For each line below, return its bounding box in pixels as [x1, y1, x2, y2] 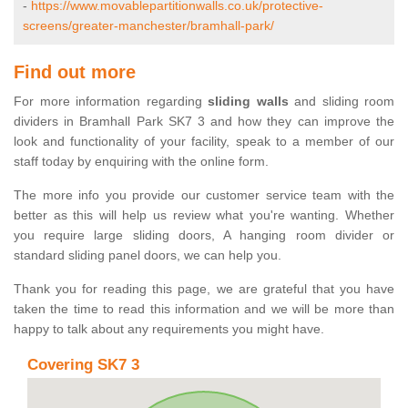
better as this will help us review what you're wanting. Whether [14, 208, 394, 223]
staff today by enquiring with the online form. [14, 154, 269, 169]
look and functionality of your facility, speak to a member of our [14, 134, 394, 149]
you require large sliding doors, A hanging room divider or [14, 228, 394, 243]
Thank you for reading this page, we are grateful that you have [14, 281, 394, 297]
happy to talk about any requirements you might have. [14, 321, 324, 337]
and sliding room [288, 94, 394, 109]
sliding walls [208, 94, 289, 109]
